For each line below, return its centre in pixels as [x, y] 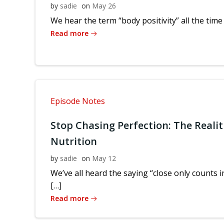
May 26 [104, 6]
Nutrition [74, 141]
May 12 [104, 158]
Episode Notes [78, 101]
